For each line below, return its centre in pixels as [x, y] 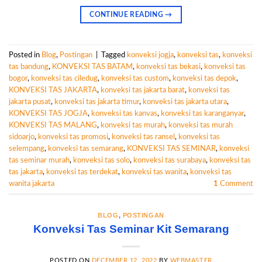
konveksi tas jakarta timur [97, 101]
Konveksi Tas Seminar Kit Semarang [131, 229]
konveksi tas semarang [86, 148]
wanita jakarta [32, 183]
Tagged [114, 55]
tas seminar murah [39, 160]
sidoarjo [22, 137]
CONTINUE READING [127, 15]
